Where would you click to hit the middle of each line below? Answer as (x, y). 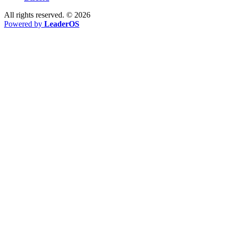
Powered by (24, 24)
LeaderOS (62, 24)
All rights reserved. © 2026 (47, 15)
